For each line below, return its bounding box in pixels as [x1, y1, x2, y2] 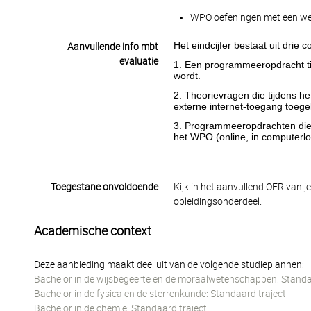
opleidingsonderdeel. [173, 196, 262, 207]
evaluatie [119, 56, 158, 67]
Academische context [34, 224, 151, 238]
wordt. [173, 70, 201, 81]
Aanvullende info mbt [67, 41, 158, 52]
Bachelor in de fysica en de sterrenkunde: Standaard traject [34, 288, 286, 299]
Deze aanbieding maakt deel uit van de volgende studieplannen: [34, 259, 304, 270]
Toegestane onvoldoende [50, 181, 158, 192]
